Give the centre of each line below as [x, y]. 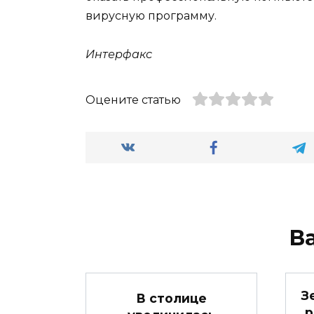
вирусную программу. [151, 16]
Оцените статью [133, 100]
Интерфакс [119, 54]
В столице [171, 298]
